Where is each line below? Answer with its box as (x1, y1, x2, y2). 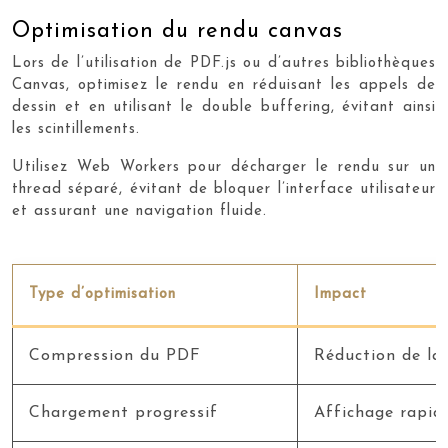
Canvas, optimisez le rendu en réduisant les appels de (12, 78, 436, 93)
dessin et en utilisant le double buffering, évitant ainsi (12, 100, 436, 115)
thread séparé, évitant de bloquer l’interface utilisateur (12, 182, 436, 197)
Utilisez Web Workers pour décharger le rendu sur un (12, 160, 436, 175)
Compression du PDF (29, 348, 201, 364)
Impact (314, 287, 367, 302)
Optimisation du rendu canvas (12, 20, 343, 43)
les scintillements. (12, 122, 140, 137)
